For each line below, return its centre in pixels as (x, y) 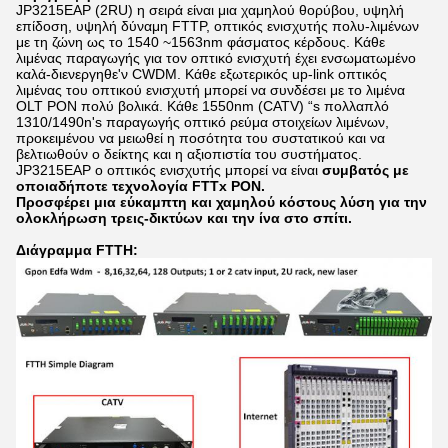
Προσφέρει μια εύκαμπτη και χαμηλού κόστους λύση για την (221, 202)
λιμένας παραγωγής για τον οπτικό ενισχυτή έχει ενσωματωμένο (216, 58)
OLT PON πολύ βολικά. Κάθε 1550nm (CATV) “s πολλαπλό (202, 106)
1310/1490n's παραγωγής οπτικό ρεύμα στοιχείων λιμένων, (202, 122)
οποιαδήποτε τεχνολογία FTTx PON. (140, 186)
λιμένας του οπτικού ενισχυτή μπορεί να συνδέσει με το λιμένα (210, 90)
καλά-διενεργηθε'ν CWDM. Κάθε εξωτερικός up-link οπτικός (201, 74)
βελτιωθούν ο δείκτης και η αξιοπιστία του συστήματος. (189, 154)
